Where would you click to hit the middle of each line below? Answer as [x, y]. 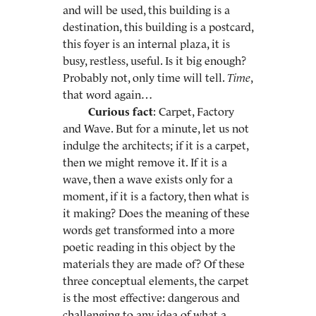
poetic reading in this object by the [149, 247]
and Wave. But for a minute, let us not [156, 128]
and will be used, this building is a [146, 10]
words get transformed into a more [149, 230]
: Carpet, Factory [194, 111]
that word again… [108, 95]
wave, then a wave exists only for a [148, 179]
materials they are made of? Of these [154, 264]
